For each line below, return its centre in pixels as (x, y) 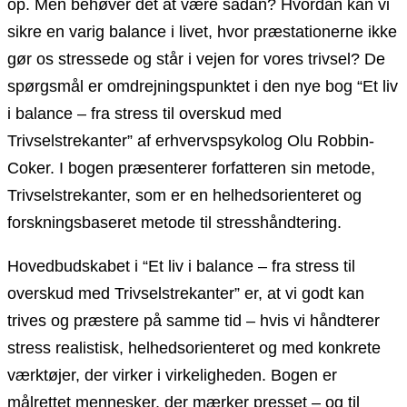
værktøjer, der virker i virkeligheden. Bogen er (172, 375)
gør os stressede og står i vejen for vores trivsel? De (196, 59)
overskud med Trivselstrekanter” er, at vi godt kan (186, 293)
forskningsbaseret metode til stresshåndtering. (174, 222)
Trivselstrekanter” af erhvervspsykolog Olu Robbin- (191, 140)
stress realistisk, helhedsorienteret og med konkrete (194, 347)
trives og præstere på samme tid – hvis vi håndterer (194, 320)
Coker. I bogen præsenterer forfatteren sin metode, (191, 168)
